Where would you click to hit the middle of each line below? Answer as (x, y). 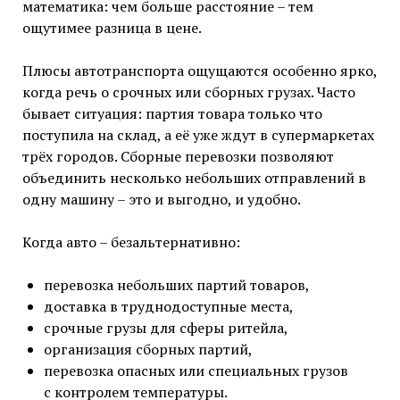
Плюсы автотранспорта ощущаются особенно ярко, (199, 71)
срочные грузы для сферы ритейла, (166, 328)
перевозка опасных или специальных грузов (196, 371)
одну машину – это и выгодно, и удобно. (161, 200)
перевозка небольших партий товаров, (176, 285)
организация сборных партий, (148, 350)
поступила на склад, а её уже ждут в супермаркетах (198, 135)
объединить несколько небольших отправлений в (194, 178)
